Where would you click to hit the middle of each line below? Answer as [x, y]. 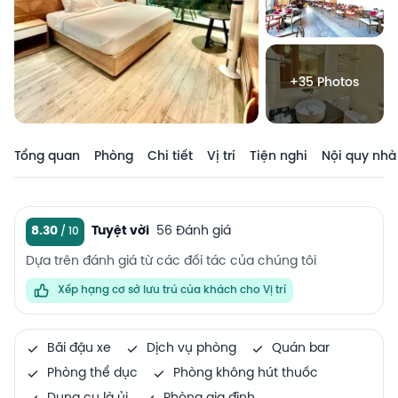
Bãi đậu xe [79, 348]
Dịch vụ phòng [191, 348]
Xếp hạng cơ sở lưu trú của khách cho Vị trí [172, 290]
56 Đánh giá [194, 231]
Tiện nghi [279, 156]
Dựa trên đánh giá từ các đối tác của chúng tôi [171, 261]
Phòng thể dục [92, 373]
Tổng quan [47, 156]
